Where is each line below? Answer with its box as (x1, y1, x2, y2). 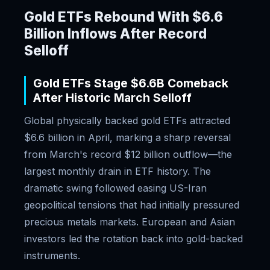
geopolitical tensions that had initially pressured (24, 199, 239, 211)
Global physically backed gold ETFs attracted (24, 115, 230, 127)
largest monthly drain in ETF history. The (24, 165, 211, 177)
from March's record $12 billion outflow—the (24, 148, 232, 160)
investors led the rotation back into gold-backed (24, 233, 243, 245)
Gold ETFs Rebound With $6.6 (24, 8, 223, 25)
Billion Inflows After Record (24, 25, 207, 42)
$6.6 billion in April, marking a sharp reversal (24, 131, 231, 143)
